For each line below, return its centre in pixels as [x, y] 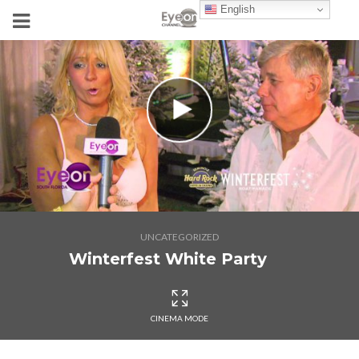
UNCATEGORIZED [179, 237]
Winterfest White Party [167, 259]
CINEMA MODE [179, 318]
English [236, 9]
